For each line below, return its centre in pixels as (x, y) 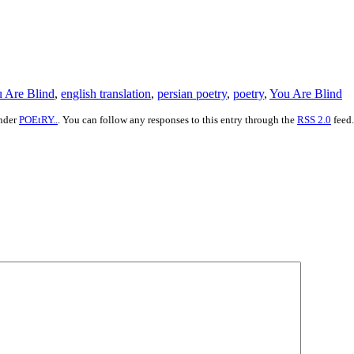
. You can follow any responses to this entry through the (177, 120)
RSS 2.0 (314, 120)
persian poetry (192, 94)
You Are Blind (306, 94)
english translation (106, 94)
